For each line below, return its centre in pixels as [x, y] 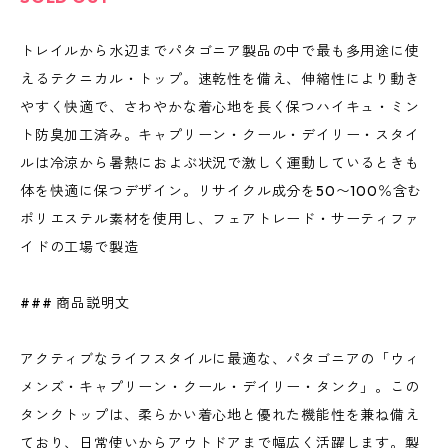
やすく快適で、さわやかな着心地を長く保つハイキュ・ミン [220, 107]
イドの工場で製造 [79, 247]
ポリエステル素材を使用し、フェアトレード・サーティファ [220, 219]
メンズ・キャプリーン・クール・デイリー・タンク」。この [220, 387]
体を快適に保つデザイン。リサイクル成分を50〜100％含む [221, 191]
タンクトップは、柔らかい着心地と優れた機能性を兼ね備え [220, 415]
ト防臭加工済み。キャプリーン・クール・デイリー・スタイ [220, 135]
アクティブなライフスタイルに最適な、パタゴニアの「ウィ [220, 359]
